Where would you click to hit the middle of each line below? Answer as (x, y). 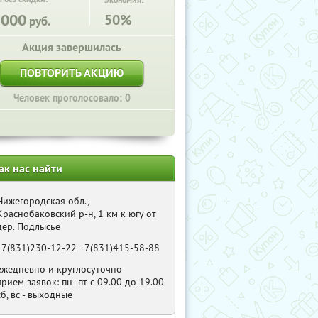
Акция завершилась (72, 47)
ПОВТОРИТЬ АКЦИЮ (72, 73)
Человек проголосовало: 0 (72, 98)
